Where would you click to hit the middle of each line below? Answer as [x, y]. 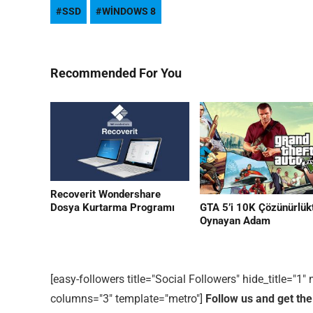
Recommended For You [116, 73]
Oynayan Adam [235, 221]
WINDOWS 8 [129, 11]
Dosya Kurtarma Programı [112, 208]
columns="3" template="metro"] [128, 299]
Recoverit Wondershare [105, 195]
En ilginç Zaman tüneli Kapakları [190, 123]
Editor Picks [96, 91]
